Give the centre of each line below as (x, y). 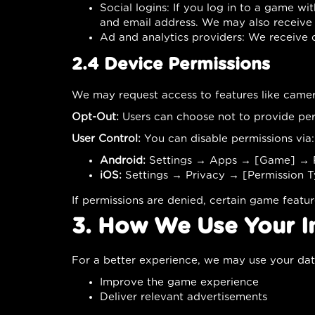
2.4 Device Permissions (171, 64)
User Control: (106, 139)
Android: (123, 160)
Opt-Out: (95, 117)
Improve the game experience (179, 282)
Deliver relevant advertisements (184, 297)
